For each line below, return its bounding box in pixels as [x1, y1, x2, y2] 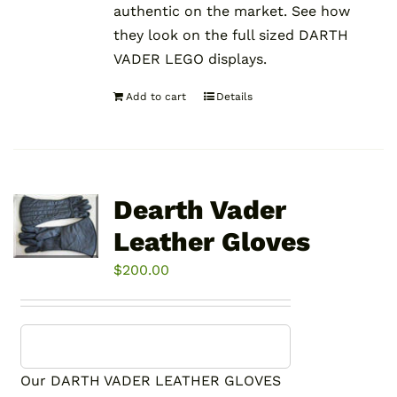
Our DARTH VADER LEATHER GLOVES [20, 372, 282, 390]
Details [215, 90, 253, 104]
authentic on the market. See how [113, 3, 350, 20]
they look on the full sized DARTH [113, 27, 348, 44]
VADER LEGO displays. [113, 51, 267, 68]
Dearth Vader [113, 194, 286, 226]
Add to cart [125, 90, 186, 104]
